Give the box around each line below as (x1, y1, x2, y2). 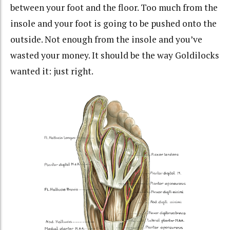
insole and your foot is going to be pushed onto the (10, 17, 217, 29)
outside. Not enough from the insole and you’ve (10, 33, 202, 45)
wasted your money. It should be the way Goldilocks (10, 49, 219, 61)
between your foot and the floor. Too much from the (10, 1, 218, 13)
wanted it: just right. (10, 65, 93, 77)
